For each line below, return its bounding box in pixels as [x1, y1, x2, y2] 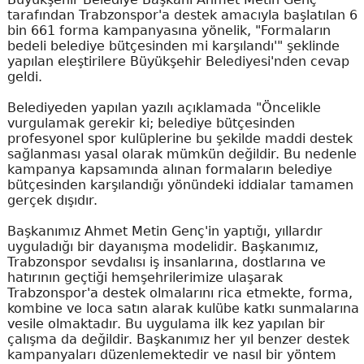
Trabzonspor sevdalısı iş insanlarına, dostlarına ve [6, 254, 326, 270]
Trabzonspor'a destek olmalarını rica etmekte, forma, [6, 285, 353, 301]
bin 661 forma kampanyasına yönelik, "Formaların [6, 23, 331, 38]
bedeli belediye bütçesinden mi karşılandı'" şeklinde [6, 38, 340, 54]
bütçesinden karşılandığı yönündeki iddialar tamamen [6, 177, 353, 193]
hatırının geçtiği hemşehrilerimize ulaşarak [6, 270, 283, 285]
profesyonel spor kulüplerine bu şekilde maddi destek [6, 131, 353, 146]
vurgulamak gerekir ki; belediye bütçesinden [6, 115, 295, 131]
